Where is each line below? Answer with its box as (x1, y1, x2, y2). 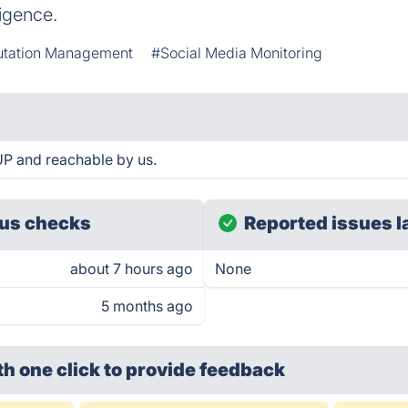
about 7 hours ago (70, 260, 193, 278)
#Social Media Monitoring (151, 44, 323, 62)
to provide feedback (104, 359, 286, 381)
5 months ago (101, 297, 193, 315)
